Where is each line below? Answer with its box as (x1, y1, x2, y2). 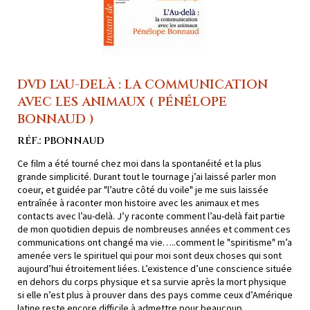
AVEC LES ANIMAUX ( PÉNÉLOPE (17, 93, 227, 111)
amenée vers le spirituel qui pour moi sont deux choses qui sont (17, 249, 282, 262)
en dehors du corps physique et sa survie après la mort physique (17, 275, 286, 289)
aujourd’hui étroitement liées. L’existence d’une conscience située (17, 262, 292, 275)
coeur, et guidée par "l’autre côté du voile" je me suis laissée (17, 183, 268, 197)
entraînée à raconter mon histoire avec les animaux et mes (17, 197, 259, 210)
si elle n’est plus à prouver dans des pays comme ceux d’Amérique (17, 289, 293, 302)
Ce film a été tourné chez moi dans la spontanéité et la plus (17, 157, 262, 170)
